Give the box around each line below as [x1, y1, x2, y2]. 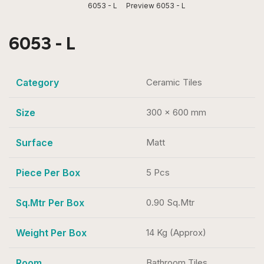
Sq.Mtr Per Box [16, 197, 84, 209]
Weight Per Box [16, 227, 87, 239]
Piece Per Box [16, 167, 80, 179]
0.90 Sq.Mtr [146, 197, 194, 209]
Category [16, 77, 59, 89]
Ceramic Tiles [146, 77, 202, 88]
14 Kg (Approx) [146, 227, 206, 239]
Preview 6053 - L [126, 1, 186, 11]
